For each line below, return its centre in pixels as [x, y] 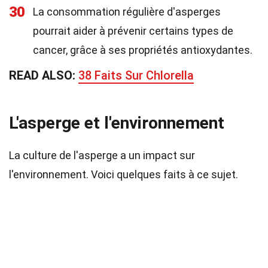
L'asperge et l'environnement [117, 123]
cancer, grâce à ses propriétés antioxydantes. [143, 50]
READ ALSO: [44, 75]
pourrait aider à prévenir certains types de [133, 31]
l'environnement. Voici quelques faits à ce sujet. [124, 174]
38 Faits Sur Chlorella [136, 75]
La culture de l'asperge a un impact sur [102, 155]
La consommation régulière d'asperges [127, 12]
